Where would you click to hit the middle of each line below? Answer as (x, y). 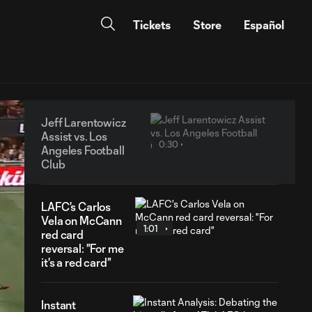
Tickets (152, 25)
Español (264, 25)
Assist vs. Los (74, 136)
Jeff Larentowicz (84, 122)
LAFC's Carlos (76, 206)
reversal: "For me (83, 248)
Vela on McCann (81, 220)
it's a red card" (76, 262)
